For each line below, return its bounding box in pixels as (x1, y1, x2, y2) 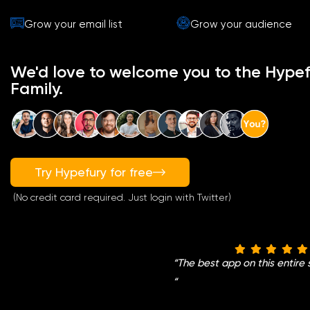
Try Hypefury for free (35, 164, 153, 179)
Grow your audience (190, 17, 292, 30)
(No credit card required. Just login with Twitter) (10, 191, 231, 203)
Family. (10, 78, 63, 99)
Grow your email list (24, 17, 122, 30)
